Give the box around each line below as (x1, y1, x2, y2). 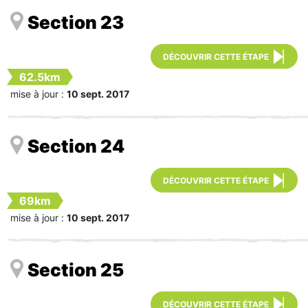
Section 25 (27, 259, 124, 281)
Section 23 (27, 11, 124, 33)
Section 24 (27, 135, 124, 157)
